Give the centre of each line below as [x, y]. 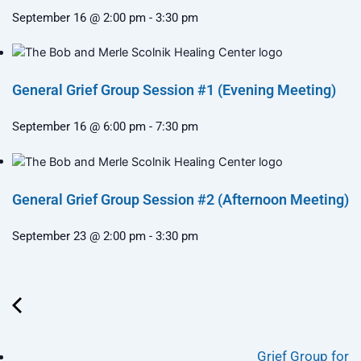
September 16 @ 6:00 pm [79, 127]
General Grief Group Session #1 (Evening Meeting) [174, 90]
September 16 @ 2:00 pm [79, 17]
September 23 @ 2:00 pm [79, 236]
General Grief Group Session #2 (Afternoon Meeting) [180, 199]
